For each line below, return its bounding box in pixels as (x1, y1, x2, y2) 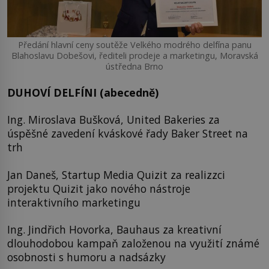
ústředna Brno (106, 61, 163, 73)
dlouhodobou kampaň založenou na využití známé (7, 236, 259, 250)
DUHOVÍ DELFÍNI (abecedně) (7, 85, 159, 100)
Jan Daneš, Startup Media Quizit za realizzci (7, 167, 225, 182)
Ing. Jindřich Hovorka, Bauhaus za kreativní (7, 222, 222, 237)
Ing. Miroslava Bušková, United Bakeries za (7, 112, 220, 127)
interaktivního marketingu (7, 195, 141, 210)
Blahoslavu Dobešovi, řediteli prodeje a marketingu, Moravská (11, 50, 258, 62)
